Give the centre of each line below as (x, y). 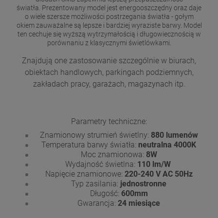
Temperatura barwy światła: (89, 145)
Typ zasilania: (96, 184)
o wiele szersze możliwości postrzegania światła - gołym (109, 16)
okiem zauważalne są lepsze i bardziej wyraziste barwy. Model (109, 25)
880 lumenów (174, 135)
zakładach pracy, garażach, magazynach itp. (109, 84)
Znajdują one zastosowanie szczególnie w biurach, (109, 60)
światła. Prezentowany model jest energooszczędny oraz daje (109, 8)
